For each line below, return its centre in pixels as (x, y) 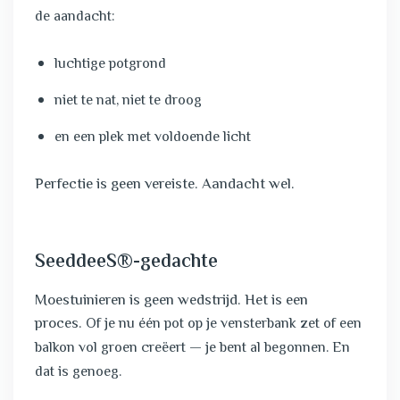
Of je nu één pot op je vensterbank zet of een (224, 325)
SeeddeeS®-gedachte (126, 262)
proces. (60, 324)
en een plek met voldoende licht (152, 138)
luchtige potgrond (110, 65)
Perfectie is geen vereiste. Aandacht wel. (165, 185)
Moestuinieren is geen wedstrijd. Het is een (171, 301)
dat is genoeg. (78, 373)
